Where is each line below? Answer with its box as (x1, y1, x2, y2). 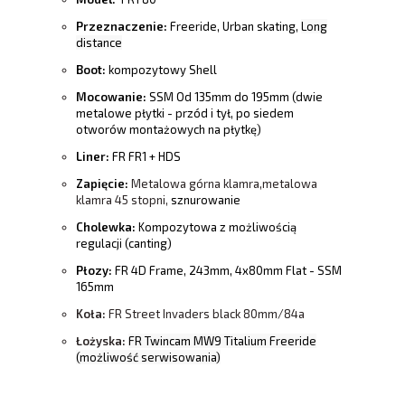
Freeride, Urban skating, (170, 19, 301, 34)
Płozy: (76, 263, 112, 278)
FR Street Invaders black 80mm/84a (108, 306, 305, 322)
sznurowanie (171, 193, 240, 208)
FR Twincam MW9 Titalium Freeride (128, 334, 316, 349)
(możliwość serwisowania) (76, 350, 221, 365)
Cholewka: (76, 220, 138, 235)
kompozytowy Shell (108, 62, 217, 78)
